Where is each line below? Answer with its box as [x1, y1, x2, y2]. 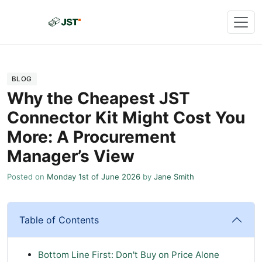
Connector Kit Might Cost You [7, 108, 245, 128]
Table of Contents [19, 214, 99, 226]
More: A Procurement [7, 127, 176, 147]
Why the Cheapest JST [7, 88, 190, 109]
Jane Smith [154, 172, 194, 182]
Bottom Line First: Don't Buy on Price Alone [38, 249, 219, 261]
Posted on [7, 172, 47, 182]
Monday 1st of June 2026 [47, 172, 140, 182]
